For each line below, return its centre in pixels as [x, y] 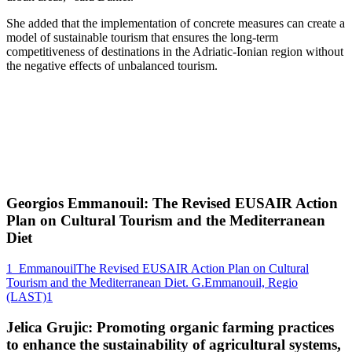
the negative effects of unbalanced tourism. [112, 66]
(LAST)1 [29, 296]
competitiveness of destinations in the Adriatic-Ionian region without [175, 52]
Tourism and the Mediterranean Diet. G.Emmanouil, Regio [152, 282]
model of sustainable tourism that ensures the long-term [142, 38]
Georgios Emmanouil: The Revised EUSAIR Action [172, 203]
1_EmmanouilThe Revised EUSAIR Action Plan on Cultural [158, 268]
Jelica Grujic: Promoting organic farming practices [170, 327]
